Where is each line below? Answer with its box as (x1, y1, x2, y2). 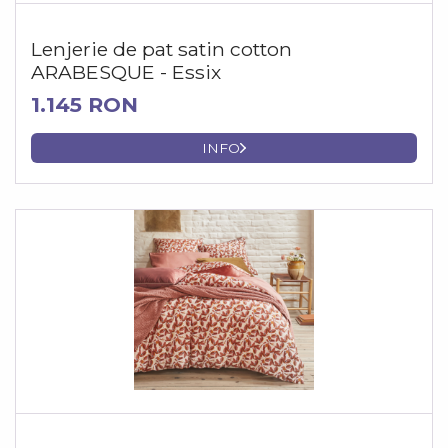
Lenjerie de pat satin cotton (31, 37, 292, 62)
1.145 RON (31, 92, 138, 118)
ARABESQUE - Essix (31, 60, 221, 85)
